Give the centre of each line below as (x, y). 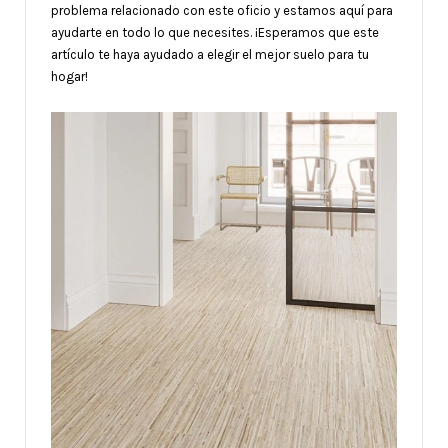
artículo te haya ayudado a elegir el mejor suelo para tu (210, 54)
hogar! (69, 76)
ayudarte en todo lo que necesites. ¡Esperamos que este (215, 32)
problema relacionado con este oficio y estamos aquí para (222, 10)
